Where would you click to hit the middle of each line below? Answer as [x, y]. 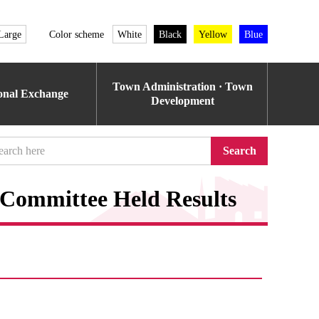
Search [239, 151]
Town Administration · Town [182, 87]
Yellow [213, 34]
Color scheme [77, 34]
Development [182, 101]
